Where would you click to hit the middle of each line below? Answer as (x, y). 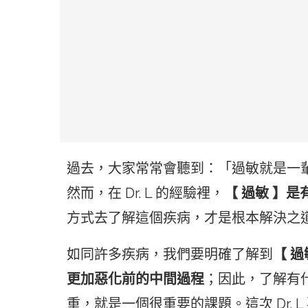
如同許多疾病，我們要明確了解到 (170, 255)
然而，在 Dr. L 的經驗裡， (145, 194)
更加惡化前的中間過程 (135, 279)
